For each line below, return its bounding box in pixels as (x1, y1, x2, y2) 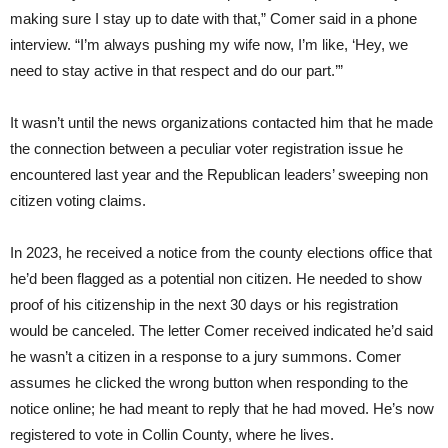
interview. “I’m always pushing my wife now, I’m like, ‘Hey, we (10, 36, 408, 54)
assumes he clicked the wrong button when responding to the (10, 374, 408, 392)
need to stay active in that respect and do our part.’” (10, 62, 343, 80)
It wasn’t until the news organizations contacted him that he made (10, 114, 433, 132)
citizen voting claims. (10, 192, 146, 210)
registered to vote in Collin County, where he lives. (10, 426, 334, 444)
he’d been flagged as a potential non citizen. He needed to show (10, 270, 422, 288)
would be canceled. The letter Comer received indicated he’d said (10, 322, 433, 340)
